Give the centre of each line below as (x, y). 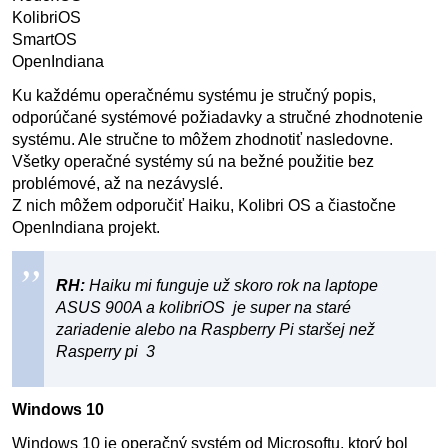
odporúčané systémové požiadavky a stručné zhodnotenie (217, 117)
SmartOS (44, 39)
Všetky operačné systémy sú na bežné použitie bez (193, 161)
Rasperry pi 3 (105, 351)
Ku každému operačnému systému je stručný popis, (194, 95)
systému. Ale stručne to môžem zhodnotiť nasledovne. (202, 139)
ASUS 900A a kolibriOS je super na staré (203, 307)
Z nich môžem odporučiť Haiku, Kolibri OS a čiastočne (204, 205)
